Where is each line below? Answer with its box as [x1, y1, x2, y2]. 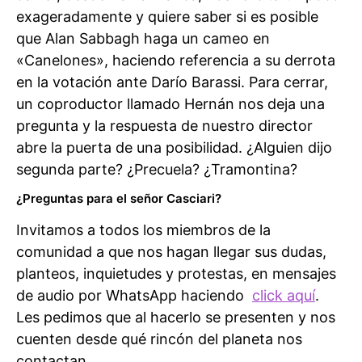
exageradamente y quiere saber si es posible [16, 7, 318, 25]
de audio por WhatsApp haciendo [16, 287, 248, 305]
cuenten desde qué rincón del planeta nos [16, 330, 302, 348]
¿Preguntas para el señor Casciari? [16, 191, 221, 207]
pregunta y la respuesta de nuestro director [16, 116, 313, 134]
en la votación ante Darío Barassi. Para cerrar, [16, 73, 328, 90]
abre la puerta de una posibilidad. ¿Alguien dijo [16, 138, 332, 156]
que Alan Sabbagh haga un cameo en [16, 29, 270, 47]
